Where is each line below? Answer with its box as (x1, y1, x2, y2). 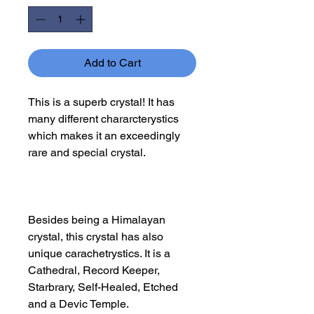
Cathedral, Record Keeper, (28, 264, 160, 278)
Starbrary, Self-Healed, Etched (28, 280, 178, 294)
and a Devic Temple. (28, 297, 129, 311)
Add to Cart (83, 56, 141, 70)
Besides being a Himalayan (28, 213, 165, 227)
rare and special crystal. (28, 146, 146, 160)
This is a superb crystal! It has (28, 95, 175, 109)
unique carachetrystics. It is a (28, 247, 170, 261)
